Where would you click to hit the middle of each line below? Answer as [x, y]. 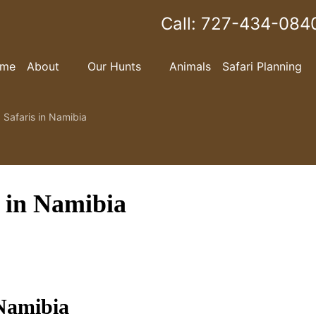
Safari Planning [262, 67]
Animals [190, 67]
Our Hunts [114, 67]
